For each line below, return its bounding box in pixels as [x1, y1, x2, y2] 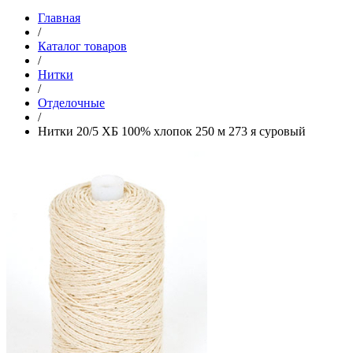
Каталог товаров [38, 39, 127, 53]
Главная [38, 10, 80, 24]
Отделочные [38, 95, 105, 110]
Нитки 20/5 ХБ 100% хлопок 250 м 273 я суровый [38, 124, 306, 138]
